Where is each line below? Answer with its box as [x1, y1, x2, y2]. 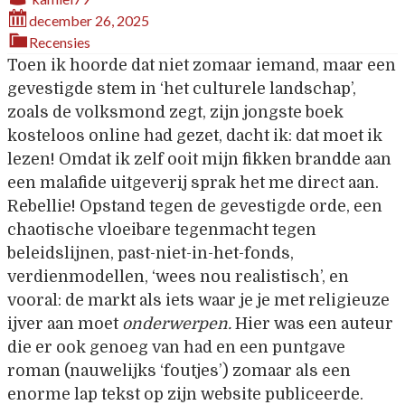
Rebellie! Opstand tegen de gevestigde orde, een [7, 197, 382, 215]
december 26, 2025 [29, 12, 149, 29]
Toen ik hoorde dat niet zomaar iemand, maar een [7, 56, 396, 74]
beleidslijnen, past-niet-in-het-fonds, [7, 244, 294, 262]
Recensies [29, 33, 90, 51]
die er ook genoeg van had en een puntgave [7, 338, 345, 356]
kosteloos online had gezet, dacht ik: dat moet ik [7, 127, 382, 145]
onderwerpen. [122, 315, 235, 333]
